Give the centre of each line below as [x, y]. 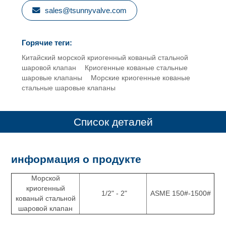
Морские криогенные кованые [141, 78]
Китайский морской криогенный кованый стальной [105, 58]
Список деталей [113, 122]
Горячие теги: [47, 43]
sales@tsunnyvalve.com [86, 10]
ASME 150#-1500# [180, 193]
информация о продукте [76, 159]
